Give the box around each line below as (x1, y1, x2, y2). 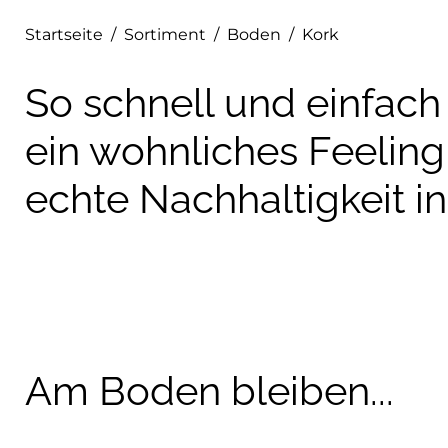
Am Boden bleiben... (25, 367, 394, 414)
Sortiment (124, 25, 206, 44)
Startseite (25, 25, 103, 44)
